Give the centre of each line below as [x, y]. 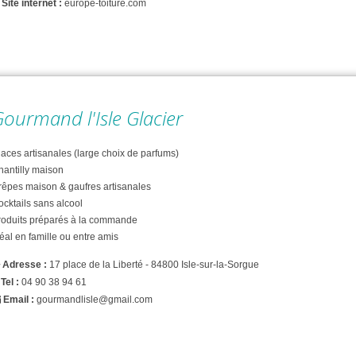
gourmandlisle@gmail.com [95, 300]
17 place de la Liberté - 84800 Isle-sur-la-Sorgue [154, 264]
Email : [19, 300]
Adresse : [26, 264]
